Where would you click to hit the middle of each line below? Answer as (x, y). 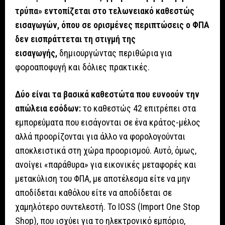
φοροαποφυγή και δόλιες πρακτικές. (82, 67)
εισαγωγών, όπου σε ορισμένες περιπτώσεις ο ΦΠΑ (112, 25)
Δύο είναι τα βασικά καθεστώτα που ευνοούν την (107, 94)
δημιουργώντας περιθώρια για (115, 53)
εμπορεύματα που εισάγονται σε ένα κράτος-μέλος (108, 123)
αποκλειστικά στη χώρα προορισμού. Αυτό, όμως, (106, 151)
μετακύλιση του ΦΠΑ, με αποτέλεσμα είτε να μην (103, 179)
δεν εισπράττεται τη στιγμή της (75, 39)
